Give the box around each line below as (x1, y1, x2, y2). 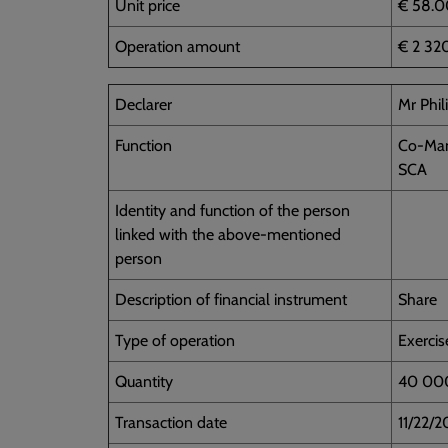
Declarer (115, 94, 172, 114)
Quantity (115, 371, 173, 391)
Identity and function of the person (115, 200, 350, 220)
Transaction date (115, 412, 227, 432)
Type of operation (115, 330, 235, 350)
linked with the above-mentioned (115, 224, 341, 244)
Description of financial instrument (115, 289, 347, 309)
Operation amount (115, 36, 240, 56)
